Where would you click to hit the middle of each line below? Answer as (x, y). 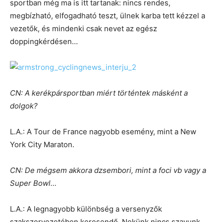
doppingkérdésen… (44, 42)
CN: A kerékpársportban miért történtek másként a (99, 93)
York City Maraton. (42, 145)
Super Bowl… (33, 183)
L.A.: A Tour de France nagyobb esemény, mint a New (103, 132)
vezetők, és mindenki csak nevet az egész (83, 29)
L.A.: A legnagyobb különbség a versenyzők (86, 209)
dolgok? (24, 106)
